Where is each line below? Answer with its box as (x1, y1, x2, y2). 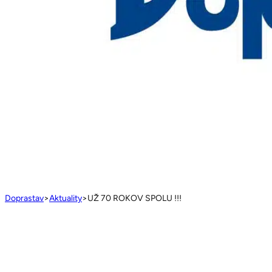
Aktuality (49, 193, 82, 204)
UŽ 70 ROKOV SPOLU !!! (87, 193, 182, 204)
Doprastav (5, 193, 44, 204)
